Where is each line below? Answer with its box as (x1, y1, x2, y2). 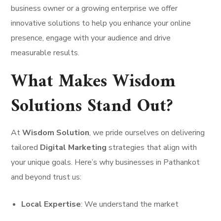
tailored (11, 142, 40, 153)
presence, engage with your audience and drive (11, 33, 171, 43)
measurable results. (11, 47, 80, 58)
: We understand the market (81, 199, 179, 210)
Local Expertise (21, 199, 81, 210)
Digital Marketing (40, 142, 107, 153)
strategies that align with (107, 142, 197, 153)
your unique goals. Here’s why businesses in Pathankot (11, 157, 200, 168)
